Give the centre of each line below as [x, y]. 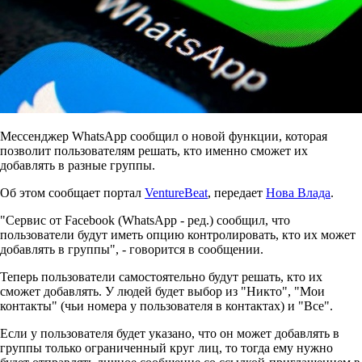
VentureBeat [176, 193]
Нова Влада [298, 193]
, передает [237, 193]
